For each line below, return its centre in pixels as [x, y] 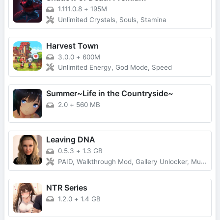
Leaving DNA [71, 140]
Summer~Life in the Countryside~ [110, 94]
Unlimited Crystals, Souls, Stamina [112, 19]
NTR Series [67, 188]
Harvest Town [72, 45]
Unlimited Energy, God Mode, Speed [115, 68]
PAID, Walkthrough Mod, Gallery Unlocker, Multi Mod [129, 162]
